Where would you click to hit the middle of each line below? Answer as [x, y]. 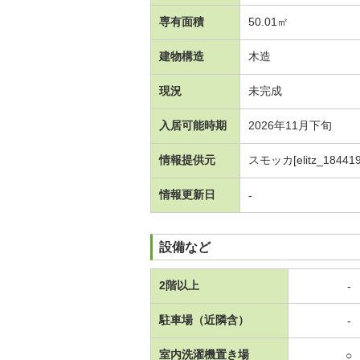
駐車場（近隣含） [204, 319]
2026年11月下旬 [290, 125]
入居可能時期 [193, 125]
